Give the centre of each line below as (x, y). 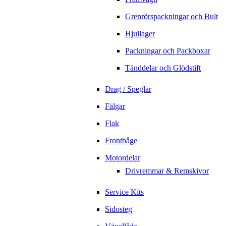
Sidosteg (119, 209)
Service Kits (124, 192)
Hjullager (140, 34)
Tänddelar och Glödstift (163, 68)
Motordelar (123, 158)
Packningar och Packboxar (168, 51)
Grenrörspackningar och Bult (172, 17)
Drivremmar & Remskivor (167, 171)
